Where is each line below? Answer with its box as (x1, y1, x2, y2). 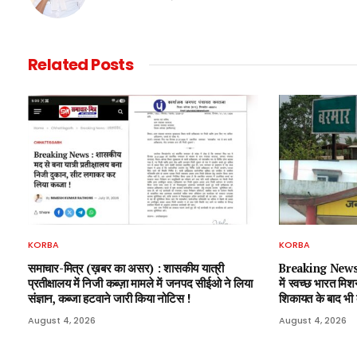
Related (28, 53, 92, 76)
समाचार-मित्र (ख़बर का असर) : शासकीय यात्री (28, 260, 225, 276)
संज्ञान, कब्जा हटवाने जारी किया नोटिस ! (28, 290, 190, 306)
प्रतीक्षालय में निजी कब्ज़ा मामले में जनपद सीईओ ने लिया (28, 275, 253, 291)
